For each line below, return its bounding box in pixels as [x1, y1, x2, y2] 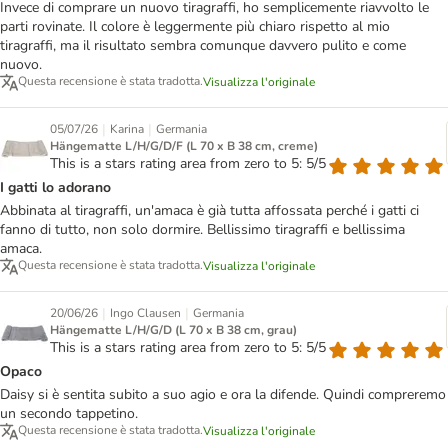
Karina [110, 121, 144, 138]
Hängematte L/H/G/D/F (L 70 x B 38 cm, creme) [50, 138, 318, 155]
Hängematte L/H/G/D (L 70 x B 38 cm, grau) [50, 322, 297, 339]
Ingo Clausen [110, 305, 181, 322]
